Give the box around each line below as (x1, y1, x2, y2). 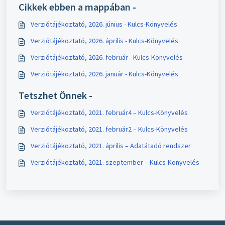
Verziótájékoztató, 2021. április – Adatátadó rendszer (31, 141, 191, 150)
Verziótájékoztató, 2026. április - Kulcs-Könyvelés (31, 36, 178, 45)
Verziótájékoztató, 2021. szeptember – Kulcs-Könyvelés (31, 157, 199, 167)
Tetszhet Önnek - (19, 88, 92, 101)
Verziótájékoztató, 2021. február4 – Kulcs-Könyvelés (31, 107, 188, 117)
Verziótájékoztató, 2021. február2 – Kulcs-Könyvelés (31, 124, 188, 134)
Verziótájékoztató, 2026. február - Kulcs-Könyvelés (31, 52, 183, 62)
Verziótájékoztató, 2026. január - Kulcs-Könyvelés (31, 69, 178, 78)
